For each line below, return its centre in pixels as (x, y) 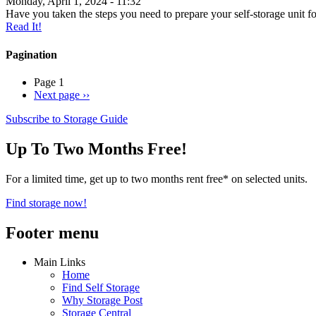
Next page (57, 95)
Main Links (60, 262)
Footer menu (52, 232)
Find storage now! (46, 202)
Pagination (31, 54)
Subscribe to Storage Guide (67, 119)
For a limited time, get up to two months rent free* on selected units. (157, 178)
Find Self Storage (101, 288)
